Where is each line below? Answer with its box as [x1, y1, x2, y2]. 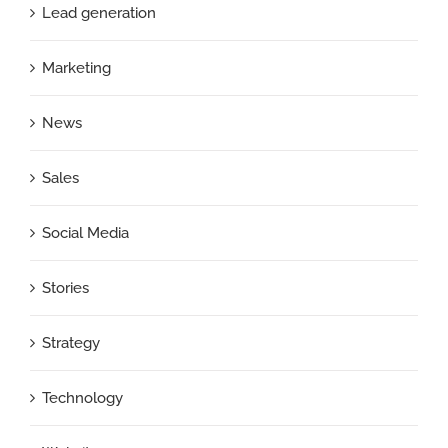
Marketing [42, 59, 111, 78]
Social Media [42, 224, 129, 243]
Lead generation [42, 4, 156, 23]
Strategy [42, 334, 100, 353]
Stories [42, 279, 89, 298]
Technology [42, 389, 123, 408]
